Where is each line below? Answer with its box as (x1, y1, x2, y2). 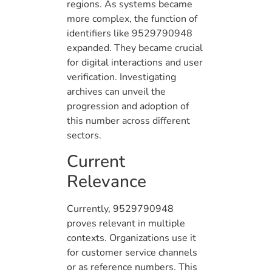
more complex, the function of (67, 12, 197, 26)
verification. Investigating (67, 70, 176, 84)
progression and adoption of (67, 100, 189, 114)
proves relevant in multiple (67, 216, 185, 230)
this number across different (67, 114, 190, 128)
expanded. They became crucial (67, 41, 203, 55)
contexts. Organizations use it (67, 231, 196, 245)
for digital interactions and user (67, 56, 203, 70)
